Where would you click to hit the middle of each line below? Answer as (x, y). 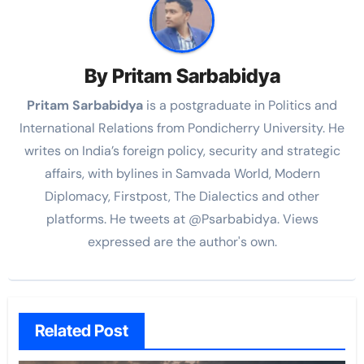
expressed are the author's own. (182, 241)
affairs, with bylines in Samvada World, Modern (182, 173)
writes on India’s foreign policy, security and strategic (182, 150)
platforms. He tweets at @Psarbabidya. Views (182, 219)
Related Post (81, 331)
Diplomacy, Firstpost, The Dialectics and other (182, 196)
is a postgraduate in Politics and (242, 105)
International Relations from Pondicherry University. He (182, 128)
